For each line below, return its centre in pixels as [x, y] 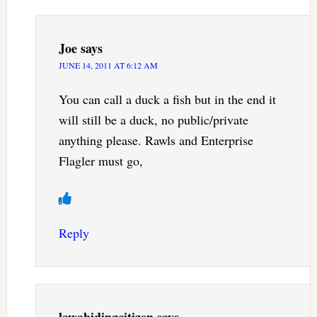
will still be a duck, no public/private [153, 120]
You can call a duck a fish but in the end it [167, 99]
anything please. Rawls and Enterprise [156, 140]
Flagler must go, [100, 161]
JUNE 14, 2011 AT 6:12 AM [108, 65]
